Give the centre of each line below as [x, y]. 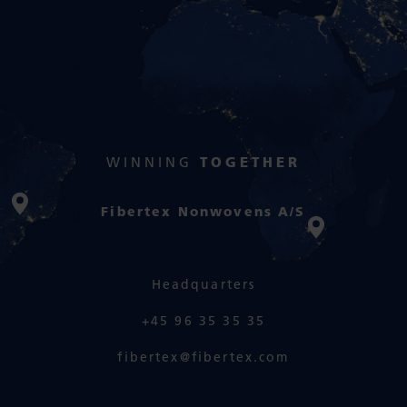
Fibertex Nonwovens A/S [203, 211]
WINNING [153, 162]
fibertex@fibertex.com [203, 357]
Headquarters [203, 284]
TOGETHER [250, 161]
